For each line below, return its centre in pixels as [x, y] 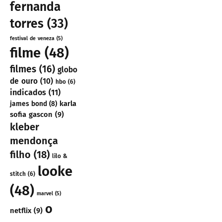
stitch [18, 174]
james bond [28, 104]
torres [27, 24]
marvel [45, 194]
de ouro [24, 81]
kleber [25, 127]
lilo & [60, 156]
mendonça [34, 141]
